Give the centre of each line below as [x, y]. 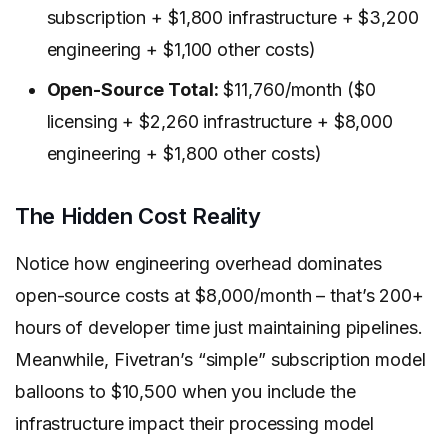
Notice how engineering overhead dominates [198, 264]
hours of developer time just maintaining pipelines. [219, 328]
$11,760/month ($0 [297, 90]
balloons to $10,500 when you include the [185, 392]
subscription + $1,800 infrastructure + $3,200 [232, 18]
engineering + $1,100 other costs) [181, 50]
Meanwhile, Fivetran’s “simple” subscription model [220, 360]
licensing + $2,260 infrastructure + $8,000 [219, 122]
